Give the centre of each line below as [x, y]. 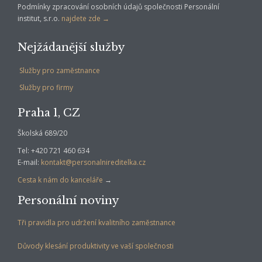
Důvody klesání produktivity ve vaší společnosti [96, 246]
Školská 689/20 [42, 133]
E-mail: [29, 163]
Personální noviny [68, 201]
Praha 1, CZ [49, 113]
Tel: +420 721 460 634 [54, 151]
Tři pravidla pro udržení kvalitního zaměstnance [96, 223]
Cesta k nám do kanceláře [60, 180]
